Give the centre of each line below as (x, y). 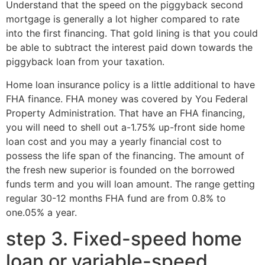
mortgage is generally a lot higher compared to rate (123, 19)
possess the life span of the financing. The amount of (125, 155)
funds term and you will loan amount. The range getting (130, 184)
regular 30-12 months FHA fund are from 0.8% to (116, 198)
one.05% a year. (41, 212)
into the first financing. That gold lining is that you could (132, 33)
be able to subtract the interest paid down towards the (129, 48)
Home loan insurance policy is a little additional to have (130, 84)
